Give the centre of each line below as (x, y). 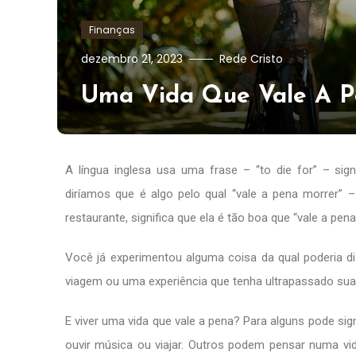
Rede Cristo (251, 58)
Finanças (112, 29)
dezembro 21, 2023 (132, 58)
